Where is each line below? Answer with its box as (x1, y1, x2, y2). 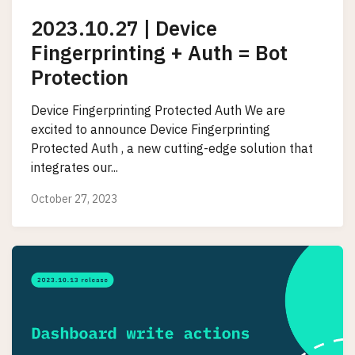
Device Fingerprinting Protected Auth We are (31, 102, 285, 119)
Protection (31, 63, 128, 90)
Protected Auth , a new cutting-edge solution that (31, 140, 313, 157)
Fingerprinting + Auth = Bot (31, 39, 288, 66)
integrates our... (31, 159, 118, 176)
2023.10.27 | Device (31, 14, 217, 41)
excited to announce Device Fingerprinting (31, 121, 270, 138)
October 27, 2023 (31, 191, 117, 206)
